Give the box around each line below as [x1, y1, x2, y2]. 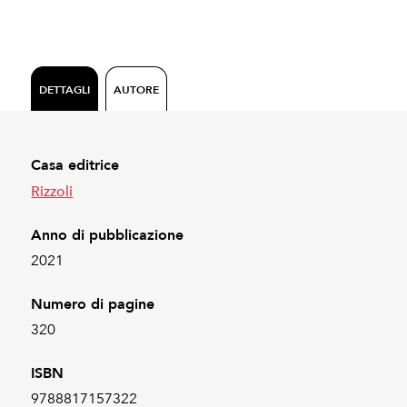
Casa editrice [31, 154, 120, 177]
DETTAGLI [39, 80, 91, 98]
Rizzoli [31, 179, 74, 203]
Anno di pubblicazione [31, 223, 184, 247]
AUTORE [114, 80, 160, 98]
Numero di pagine [31, 293, 155, 316]
